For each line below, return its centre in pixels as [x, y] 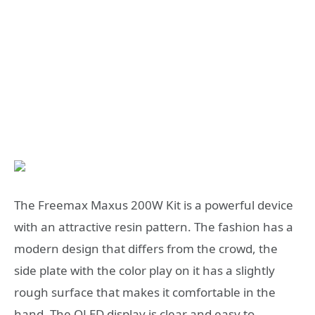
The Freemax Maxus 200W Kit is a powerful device [154, 205]
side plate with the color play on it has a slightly [144, 271]
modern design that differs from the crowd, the [146, 249]
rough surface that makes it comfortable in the [145, 292]
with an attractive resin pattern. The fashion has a [154, 227]
